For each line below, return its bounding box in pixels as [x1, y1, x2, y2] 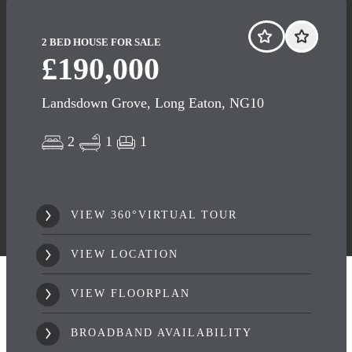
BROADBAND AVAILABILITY [70, 326, 252, 339]
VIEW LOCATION [65, 247, 178, 260]
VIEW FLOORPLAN [65, 287, 190, 299]
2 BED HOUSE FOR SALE [41, 36, 161, 49]
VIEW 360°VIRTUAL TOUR [65, 208, 237, 221]
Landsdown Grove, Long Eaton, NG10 [41, 95, 264, 112]
